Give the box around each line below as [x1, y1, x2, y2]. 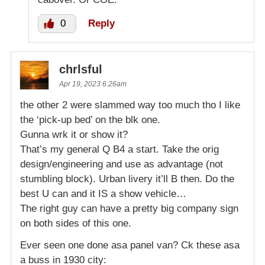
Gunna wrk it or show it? [20, 129, 128, 141]
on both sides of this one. [20, 218, 131, 230]
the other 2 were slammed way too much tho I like [20, 99, 240, 111]
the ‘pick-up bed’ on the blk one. [20, 114, 160, 126]
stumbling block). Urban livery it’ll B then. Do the [20, 173, 234, 185]
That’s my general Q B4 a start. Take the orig [20, 144, 219, 156]
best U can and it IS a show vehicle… [20, 188, 186, 200]
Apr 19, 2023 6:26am [59, 80, 127, 89]
